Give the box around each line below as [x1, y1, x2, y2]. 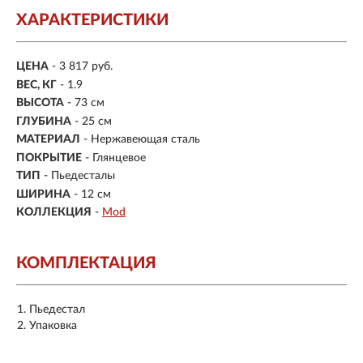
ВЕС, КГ [16, 79, 57, 91]
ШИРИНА [16, 188, 70, 200]
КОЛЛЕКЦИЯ [16, 206, 92, 218]
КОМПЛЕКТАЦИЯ [16, 254, 156, 271]
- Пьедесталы [44, 170, 115, 182]
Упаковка [29, 319, 77, 331]
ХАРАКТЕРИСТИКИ [16, 12, 169, 28]
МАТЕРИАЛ [16, 134, 80, 146]
